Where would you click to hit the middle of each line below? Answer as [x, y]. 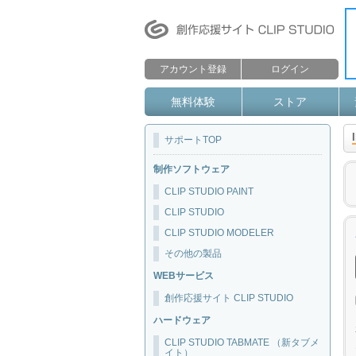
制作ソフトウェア [192, 169]
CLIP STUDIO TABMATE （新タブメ [242, 342]
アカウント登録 [193, 69]
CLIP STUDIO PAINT [209, 192]
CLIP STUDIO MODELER [219, 233]
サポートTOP [193, 140]
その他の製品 [193, 253]
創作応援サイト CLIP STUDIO [229, 298]
